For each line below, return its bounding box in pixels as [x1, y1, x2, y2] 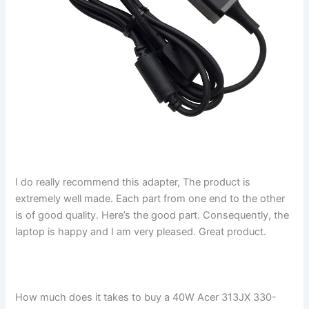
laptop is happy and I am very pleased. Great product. [15, 226, 267, 239]
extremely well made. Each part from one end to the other [15, 192, 286, 206]
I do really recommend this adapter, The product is [15, 176, 251, 189]
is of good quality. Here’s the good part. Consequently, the [15, 209, 290, 222]
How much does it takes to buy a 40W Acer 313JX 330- [15, 291, 277, 304]
